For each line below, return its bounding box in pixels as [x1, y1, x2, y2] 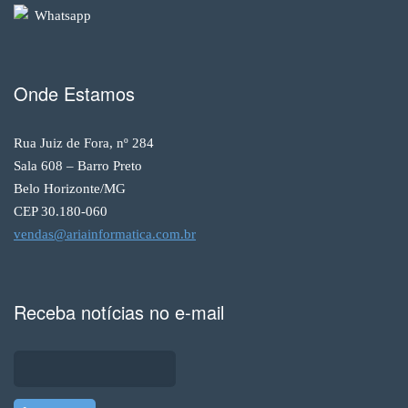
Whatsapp [31, 7, 91, 23]
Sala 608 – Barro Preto [14, 158, 142, 173]
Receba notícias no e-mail [14, 298, 224, 325]
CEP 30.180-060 [14, 203, 107, 219]
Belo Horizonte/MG [14, 180, 126, 196]
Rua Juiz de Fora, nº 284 [14, 135, 154, 150]
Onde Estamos [14, 79, 135, 107]
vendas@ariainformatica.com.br [14, 226, 196, 241]
